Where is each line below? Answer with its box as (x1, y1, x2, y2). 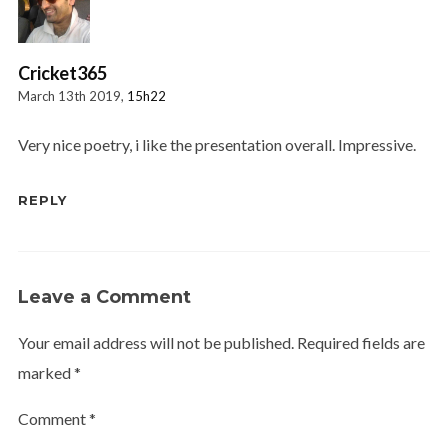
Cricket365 (17, 61, 107, 84)
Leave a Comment (17, 285, 191, 308)
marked (17, 362, 74, 382)
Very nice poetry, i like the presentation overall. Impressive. (17, 134, 416, 154)
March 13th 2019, (17, 87, 127, 104)
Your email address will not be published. (17, 332, 294, 352)
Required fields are (296, 332, 425, 352)
